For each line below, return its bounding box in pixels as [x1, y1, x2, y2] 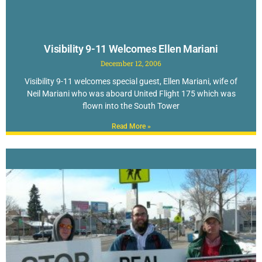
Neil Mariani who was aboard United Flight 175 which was [26, 89, 236, 99]
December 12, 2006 [101, 58, 161, 68]
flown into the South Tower [82, 101, 180, 111]
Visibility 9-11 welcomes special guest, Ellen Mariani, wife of [25, 77, 237, 87]
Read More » [111, 122, 151, 131]
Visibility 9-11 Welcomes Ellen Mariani [44, 43, 218, 56]
